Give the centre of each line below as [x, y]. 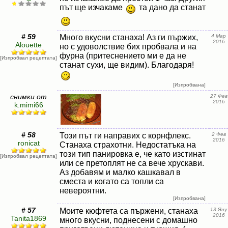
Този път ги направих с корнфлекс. [125, 136]
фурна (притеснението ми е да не [123, 56]
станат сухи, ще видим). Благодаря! [127, 65]
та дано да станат [171, 7]
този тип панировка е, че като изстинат [133, 154]
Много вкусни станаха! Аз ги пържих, [129, 37]
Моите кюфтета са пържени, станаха [129, 211]
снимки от [28, 97]
